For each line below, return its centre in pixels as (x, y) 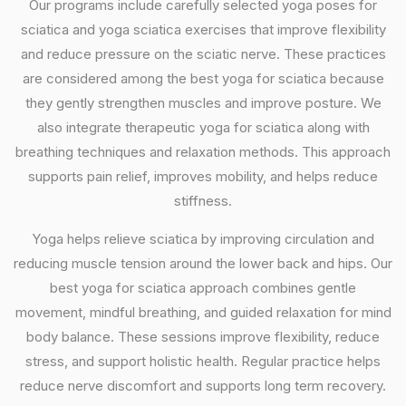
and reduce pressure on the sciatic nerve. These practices (203, 54)
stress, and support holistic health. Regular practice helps (203, 361)
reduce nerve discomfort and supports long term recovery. (203, 386)
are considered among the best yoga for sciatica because (203, 78)
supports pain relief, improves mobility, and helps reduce (203, 176)
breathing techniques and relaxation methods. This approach (203, 152)
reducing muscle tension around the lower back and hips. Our (203, 263)
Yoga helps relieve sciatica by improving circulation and (203, 239)
